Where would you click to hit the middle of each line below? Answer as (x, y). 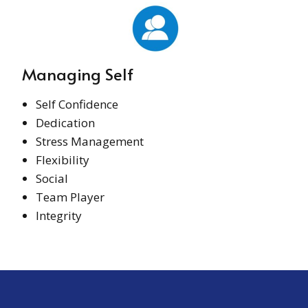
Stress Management (90, 141)
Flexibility (63, 159)
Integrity (59, 215)
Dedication (65, 122)
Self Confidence (77, 104)
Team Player (70, 197)
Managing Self (78, 74)
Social (52, 178)
